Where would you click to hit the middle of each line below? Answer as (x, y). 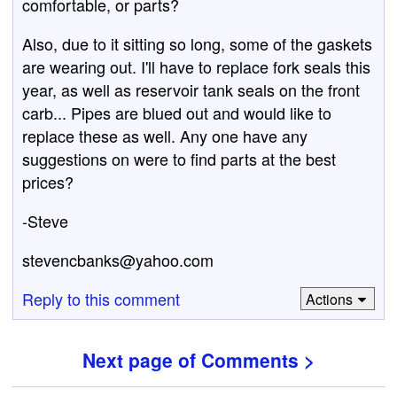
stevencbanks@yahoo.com (118, 260)
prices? (48, 182)
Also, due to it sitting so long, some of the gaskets (197, 43)
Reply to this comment (101, 299)
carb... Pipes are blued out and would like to (177, 113)
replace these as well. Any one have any (165, 136)
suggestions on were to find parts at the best (179, 159)
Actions (329, 299)
